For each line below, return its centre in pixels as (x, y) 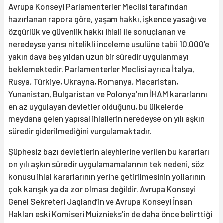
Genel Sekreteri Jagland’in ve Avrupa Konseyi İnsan (100, 201)
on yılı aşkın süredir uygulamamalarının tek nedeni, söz (106, 164)
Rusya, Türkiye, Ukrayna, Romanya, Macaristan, (93, 81)
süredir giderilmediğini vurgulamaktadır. (80, 131)
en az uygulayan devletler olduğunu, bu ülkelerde (96, 106)
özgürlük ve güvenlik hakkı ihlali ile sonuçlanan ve (97, 32)
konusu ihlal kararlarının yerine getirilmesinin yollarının (107, 176)
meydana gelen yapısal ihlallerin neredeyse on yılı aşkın (107, 119)
